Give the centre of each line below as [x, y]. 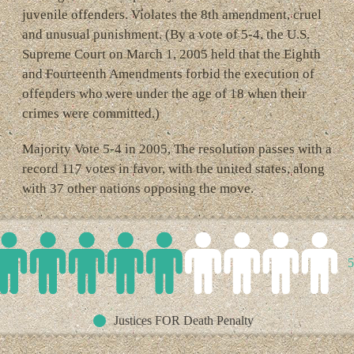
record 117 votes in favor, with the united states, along [173, 169]
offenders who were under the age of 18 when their [164, 94]
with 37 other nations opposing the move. [139, 188]
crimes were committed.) [90, 113]
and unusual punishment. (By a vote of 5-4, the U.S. [166, 34]
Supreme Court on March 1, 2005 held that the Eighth [171, 54]
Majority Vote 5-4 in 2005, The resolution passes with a [177, 149]
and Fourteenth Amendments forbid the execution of [168, 74]
